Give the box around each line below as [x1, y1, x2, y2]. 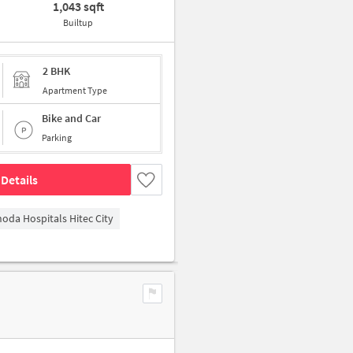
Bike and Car [42, 111, 101, 125]
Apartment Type [43, 84, 107, 96]
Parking [42, 132, 72, 143]
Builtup [63, 17, 94, 28]
